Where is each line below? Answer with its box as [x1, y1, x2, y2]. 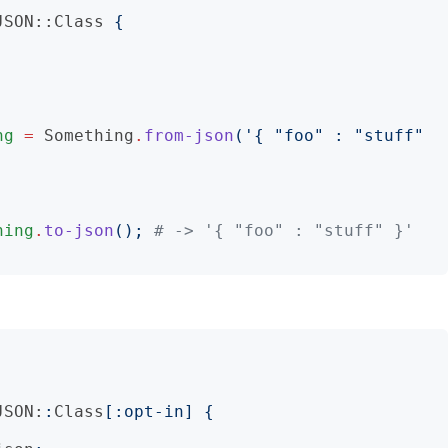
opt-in [124, 402, 184, 421]
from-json [144, 126, 234, 145]
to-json [44, 221, 114, 240]
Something [44, 126, 134, 145]
